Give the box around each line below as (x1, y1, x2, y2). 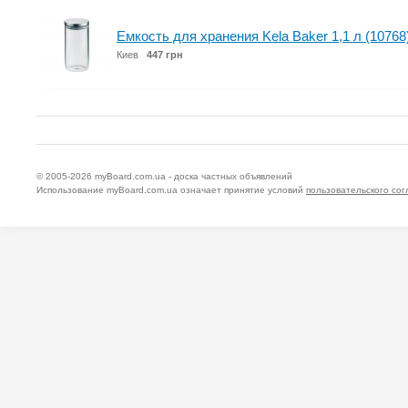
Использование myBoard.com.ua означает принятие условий (36, 185, 306, 195)
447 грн (147, 49, 183, 60)
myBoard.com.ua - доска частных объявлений (95, 171, 292, 181)
